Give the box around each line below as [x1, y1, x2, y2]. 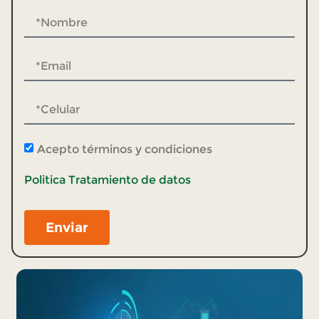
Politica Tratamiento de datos [24, 173, 191, 187]
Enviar [46, 219, 88, 236]
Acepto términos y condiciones [37, 142, 212, 157]
